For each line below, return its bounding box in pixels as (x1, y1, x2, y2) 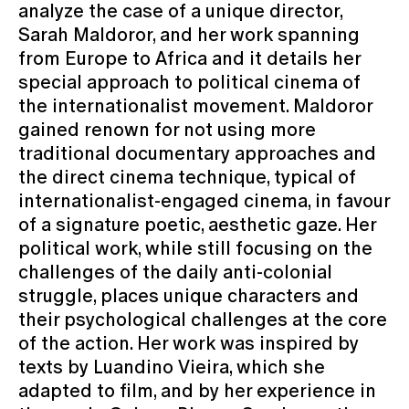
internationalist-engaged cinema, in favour (18, 189, 390, 212)
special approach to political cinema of (18, 70, 361, 93)
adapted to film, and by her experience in (18, 379, 376, 402)
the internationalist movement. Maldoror (18, 94, 372, 117)
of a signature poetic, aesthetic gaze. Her (18, 213, 376, 236)
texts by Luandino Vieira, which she (18, 355, 325, 378)
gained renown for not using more (18, 118, 316, 141)
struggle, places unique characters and (18, 284, 359, 307)
